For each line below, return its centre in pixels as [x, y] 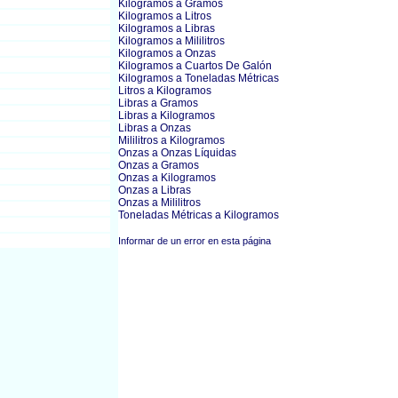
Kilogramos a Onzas [167, 53]
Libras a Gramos [158, 103]
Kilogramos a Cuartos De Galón [195, 66]
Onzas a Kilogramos [167, 178]
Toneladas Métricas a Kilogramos [199, 215]
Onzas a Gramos [159, 165]
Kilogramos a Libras [167, 28]
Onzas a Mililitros [159, 203]
